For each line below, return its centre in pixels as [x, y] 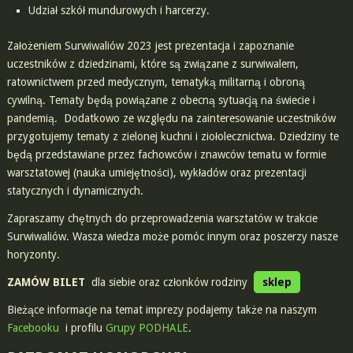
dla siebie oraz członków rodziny [169, 282]
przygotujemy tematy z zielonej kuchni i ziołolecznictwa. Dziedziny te [173, 136]
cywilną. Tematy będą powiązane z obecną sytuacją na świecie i [161, 100]
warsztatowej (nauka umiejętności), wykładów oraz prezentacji [156, 172]
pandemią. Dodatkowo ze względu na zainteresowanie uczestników [171, 118]
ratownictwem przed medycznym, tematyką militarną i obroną [156, 82]
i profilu [82, 327]
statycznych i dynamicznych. [75, 190]
